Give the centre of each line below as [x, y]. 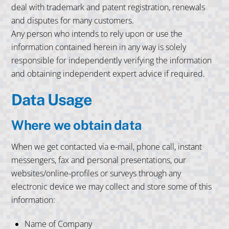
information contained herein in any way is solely [99, 47]
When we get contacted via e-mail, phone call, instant [107, 147]
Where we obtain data [77, 125]
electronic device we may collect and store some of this [112, 187]
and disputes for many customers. [73, 20]
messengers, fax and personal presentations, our [99, 160]
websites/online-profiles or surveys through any [96, 174]
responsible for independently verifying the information [112, 60]
